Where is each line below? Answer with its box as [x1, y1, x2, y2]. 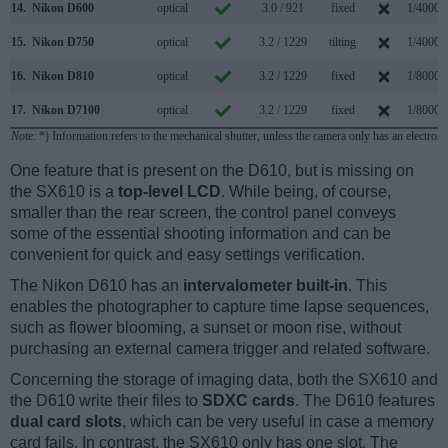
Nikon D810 [32, 68, 94, 83]
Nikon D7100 [32, 102, 100, 117]
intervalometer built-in [183, 276, 348, 294]
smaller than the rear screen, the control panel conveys [10, 203, 396, 221]
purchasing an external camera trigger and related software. [10, 339, 430, 357]
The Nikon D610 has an [10, 276, 183, 294]
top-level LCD [118, 182, 221, 200]
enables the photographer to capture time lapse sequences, [10, 297, 429, 315]
